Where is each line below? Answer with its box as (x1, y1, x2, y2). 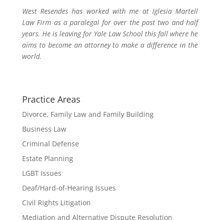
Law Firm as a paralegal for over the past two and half (22, 18, 198, 27)
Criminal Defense (22, 139, 79, 148)
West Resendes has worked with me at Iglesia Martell (22, 6, 198, 16)
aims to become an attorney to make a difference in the (22, 40, 198, 50)
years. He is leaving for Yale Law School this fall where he (22, 29, 198, 38)
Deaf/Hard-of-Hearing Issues (22, 183, 116, 192)
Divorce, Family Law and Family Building (22, 110, 154, 119)
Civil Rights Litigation (22, 198, 91, 207)
